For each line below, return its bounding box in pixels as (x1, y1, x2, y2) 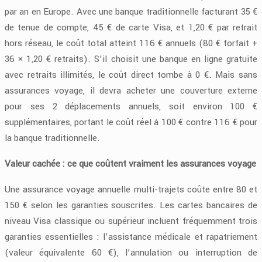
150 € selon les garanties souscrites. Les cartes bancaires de (5, 199, 257, 212)
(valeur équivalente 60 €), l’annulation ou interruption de (5, 246, 257, 260)
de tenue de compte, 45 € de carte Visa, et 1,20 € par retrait (5, 21, 257, 35)
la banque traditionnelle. (5, 132, 100, 145)
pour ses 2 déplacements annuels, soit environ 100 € (5, 100, 257, 113)
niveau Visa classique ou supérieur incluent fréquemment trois (5, 215, 257, 228)
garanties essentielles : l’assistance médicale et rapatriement (5, 230, 257, 244)
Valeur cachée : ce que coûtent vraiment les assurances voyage (5, 157, 256, 171)
